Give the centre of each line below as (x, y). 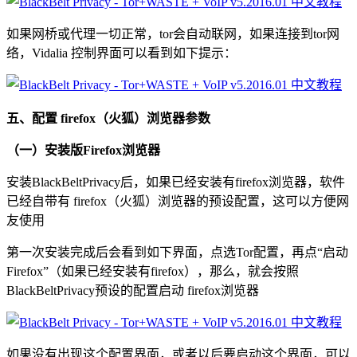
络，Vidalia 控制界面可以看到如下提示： (122, 53)
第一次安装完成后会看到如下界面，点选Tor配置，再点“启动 (177, 252)
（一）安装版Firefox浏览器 (83, 150)
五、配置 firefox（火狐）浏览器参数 (108, 118)
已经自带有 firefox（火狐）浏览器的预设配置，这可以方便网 (178, 201)
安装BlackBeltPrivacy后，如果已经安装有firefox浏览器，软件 (176, 182)
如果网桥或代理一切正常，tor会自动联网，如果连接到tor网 (173, 33)
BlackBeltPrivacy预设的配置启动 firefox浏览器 (133, 290)
